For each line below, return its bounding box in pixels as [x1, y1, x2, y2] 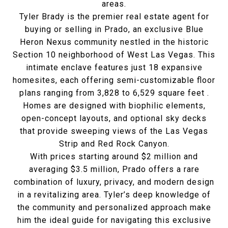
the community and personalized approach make [17, 203, 211, 212]
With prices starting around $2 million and [30, 152, 198, 161]
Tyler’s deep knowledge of [104, 190, 211, 199]
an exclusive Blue [132, 24, 204, 34]
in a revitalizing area [17, 190, 99, 199]
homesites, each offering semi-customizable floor [13, 75, 215, 85]
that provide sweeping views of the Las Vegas [20, 126, 208, 136]
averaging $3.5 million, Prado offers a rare [28, 164, 199, 174]
